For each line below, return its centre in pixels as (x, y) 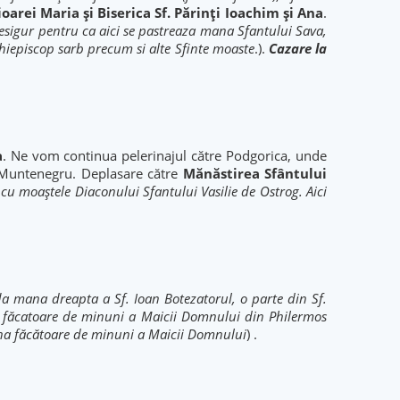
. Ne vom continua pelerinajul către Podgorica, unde (165, 155)
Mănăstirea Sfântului (255, 173)
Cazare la (298, 48)
